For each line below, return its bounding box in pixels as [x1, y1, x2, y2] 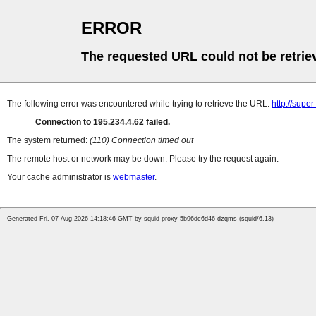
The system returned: [7, 135, 90, 146]
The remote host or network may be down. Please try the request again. [7, 154, 279, 164]
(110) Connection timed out [90, 135, 193, 146]
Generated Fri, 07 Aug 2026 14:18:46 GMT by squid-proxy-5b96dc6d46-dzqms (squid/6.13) [7, 215, 274, 223]
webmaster [113, 172, 154, 183]
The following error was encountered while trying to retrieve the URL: [7, 99, 272, 109]
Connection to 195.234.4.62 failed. [35, 117, 170, 128]
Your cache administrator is [7, 172, 113, 183]
